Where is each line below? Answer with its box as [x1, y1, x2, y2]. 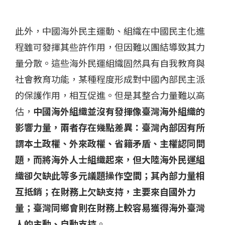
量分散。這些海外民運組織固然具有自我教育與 [15, 56, 205, 69]
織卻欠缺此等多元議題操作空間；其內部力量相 [15, 168, 205, 182]
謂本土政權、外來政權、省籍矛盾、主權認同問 [15, 136, 205, 150]
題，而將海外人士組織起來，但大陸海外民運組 [15, 152, 205, 166]
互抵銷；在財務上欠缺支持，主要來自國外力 [15, 184, 196, 198]
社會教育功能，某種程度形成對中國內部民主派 [15, 72, 205, 85]
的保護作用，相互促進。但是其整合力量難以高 [15, 88, 205, 101]
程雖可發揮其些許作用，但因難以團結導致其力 [15, 40, 205, 53]
